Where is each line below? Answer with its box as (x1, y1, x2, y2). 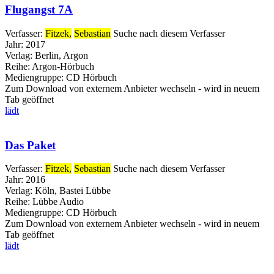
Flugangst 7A (5, 3, 73, 17)
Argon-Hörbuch (30, 61, 94, 72)
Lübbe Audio (30, 196, 84, 207)
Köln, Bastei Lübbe (35, 185, 111, 196)
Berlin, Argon (35, 50, 88, 61)
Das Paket (5, 138, 56, 152)
